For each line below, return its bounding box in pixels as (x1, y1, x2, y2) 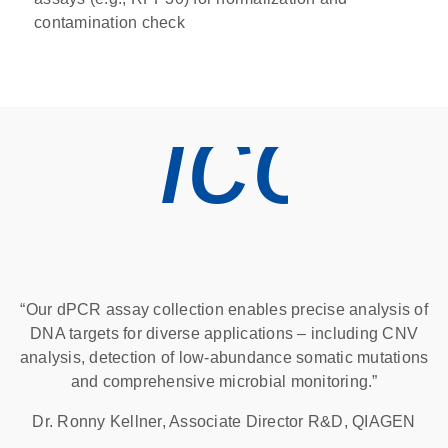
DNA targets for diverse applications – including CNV (30, 324, 418, 342)
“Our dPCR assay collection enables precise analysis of (20, 300, 428, 318)
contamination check (34, 13, 185, 31)
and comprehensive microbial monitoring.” (70, 372, 378, 390)
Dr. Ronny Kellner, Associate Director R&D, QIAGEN (32, 412, 416, 430)
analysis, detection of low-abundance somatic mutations (19, 348, 429, 366)
